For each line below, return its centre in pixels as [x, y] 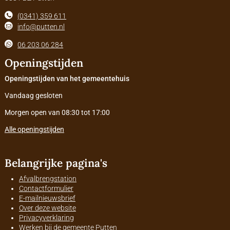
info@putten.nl [41, 26]
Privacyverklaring [46, 218]
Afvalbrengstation [47, 179]
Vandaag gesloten [33, 96]
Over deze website [47, 208]
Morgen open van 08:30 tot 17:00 [57, 113]
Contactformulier [46, 189]
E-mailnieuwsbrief [47, 198]
